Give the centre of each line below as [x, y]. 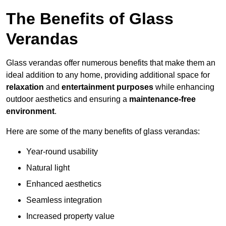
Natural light [48, 168]
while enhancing [184, 87]
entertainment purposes [107, 87]
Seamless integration [64, 200]
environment [30, 111]
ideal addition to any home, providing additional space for [108, 75]
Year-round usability [62, 152]
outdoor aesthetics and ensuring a [68, 99]
